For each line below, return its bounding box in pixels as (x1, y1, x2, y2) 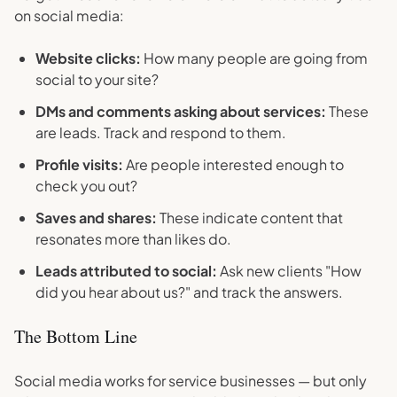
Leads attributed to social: (35, 261, 217, 280)
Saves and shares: (35, 208, 157, 227)
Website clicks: (35, 49, 141, 67)
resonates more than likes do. (35, 230, 231, 248)
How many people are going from (141, 49, 368, 67)
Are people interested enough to (123, 155, 344, 174)
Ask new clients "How (217, 261, 362, 280)
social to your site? (35, 70, 159, 89)
